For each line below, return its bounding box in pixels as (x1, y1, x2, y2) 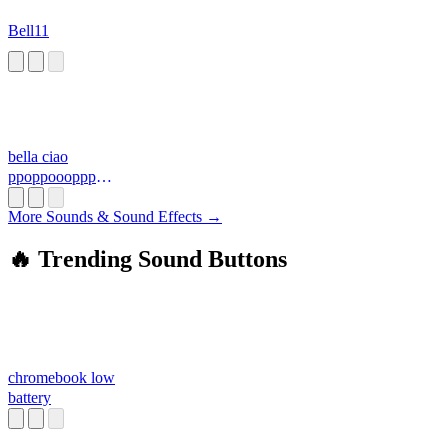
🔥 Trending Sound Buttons (8, 246, 287, 273)
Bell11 (8, 22, 49, 40)
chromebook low (8, 369, 115, 387)
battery (8, 389, 51, 407)
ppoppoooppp (8, 168, 96, 186)
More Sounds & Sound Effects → (8, 208, 222, 226)
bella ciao (8, 148, 68, 166)
